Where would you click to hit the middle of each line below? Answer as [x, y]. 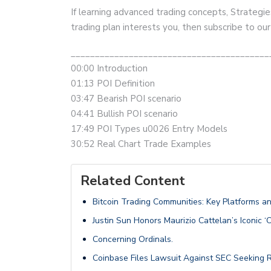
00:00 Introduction [109, 69]
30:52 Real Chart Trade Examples [141, 144]
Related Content [133, 181]
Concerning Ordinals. [133, 240]
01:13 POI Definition [113, 84]
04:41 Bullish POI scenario [124, 114]
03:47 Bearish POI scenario [126, 99]
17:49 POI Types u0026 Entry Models [149, 129]
